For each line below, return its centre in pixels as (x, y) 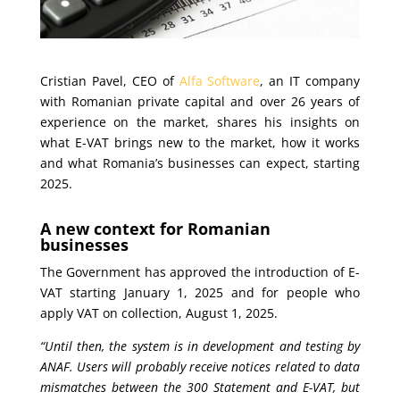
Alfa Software (220, 80)
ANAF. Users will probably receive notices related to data (200, 366)
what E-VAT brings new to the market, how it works (200, 142)
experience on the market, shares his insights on (200, 121)
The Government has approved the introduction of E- (200, 271)
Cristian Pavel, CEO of (109, 80)
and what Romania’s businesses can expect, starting (200, 162)
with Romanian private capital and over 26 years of (200, 101)
